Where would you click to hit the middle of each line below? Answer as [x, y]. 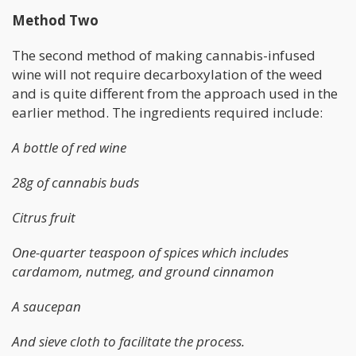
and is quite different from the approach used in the [175, 93]
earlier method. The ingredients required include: [167, 112]
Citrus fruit [44, 217]
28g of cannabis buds [75, 182]
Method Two [57, 20]
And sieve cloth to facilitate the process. [128, 341]
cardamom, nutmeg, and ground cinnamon [143, 271]
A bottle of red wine [69, 147]
